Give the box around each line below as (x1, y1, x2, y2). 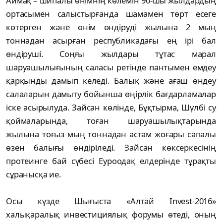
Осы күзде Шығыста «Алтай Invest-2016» (6, 195, 216, 207)
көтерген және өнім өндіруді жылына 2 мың (6, 21, 216, 33)
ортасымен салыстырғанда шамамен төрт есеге (6, 8, 216, 20)
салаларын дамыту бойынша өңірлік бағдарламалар (6, 88, 216, 100)
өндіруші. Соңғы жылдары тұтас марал (6, 48, 216, 60)
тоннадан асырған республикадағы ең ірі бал (6, 35, 216, 47)
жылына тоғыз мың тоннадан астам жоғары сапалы (6, 128, 216, 140)
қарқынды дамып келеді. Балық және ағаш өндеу (6, 75, 216, 87)
